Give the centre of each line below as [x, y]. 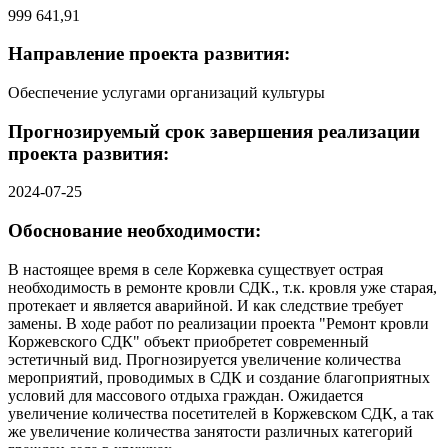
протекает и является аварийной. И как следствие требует [205, 305]
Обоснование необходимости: [134, 231]
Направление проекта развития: [149, 54]
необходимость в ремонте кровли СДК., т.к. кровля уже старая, [222, 287]
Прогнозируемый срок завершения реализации [214, 131]
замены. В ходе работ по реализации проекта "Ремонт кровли [218, 323]
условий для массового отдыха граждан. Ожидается [185, 395]
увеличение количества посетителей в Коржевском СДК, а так [221, 413]
